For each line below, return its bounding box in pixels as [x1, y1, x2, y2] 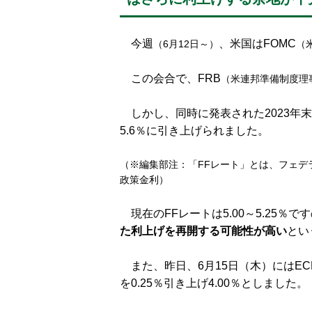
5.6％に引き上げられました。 [120, 125, 269, 136]
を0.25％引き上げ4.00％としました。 [120, 277, 308, 289]
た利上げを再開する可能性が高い [120, 225, 287, 237]
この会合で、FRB [120, 72, 221, 84]
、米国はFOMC [219, 38, 296, 49]
